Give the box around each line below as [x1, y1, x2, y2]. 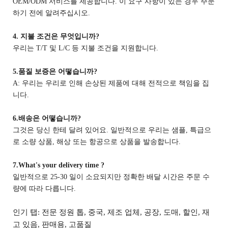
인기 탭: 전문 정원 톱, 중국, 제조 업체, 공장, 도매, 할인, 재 [13, 208, 210, 216]
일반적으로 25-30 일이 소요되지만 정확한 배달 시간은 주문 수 [13, 173, 210, 181]
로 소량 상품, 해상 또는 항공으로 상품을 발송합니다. [13, 137, 181, 146]
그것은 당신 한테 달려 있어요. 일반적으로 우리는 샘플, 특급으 [13, 126, 211, 134]
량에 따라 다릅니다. [13, 184, 76, 192]
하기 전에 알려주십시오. [13, 9, 90, 17]
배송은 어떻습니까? [18, 114, 81, 122]
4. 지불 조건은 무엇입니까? [13, 32, 99, 40]
